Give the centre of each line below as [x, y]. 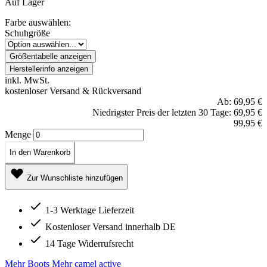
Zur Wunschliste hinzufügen [75, 178]
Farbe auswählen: [38, 22]
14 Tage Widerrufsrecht [89, 243]
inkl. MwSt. [27, 80]
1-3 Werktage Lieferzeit [90, 210]
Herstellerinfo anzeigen [49, 69]
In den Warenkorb [40, 152]
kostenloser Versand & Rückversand [73, 91]
